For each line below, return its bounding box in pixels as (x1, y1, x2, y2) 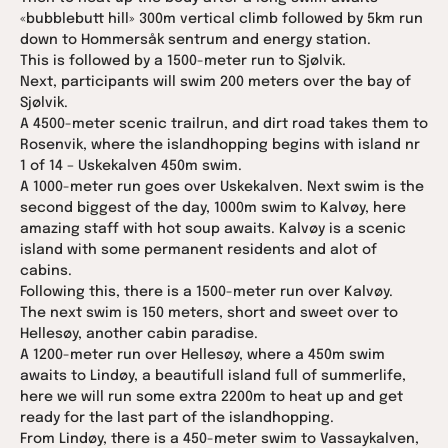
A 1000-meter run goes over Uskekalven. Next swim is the (20, 179, 424, 194)
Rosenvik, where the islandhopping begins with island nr (20, 137, 420, 152)
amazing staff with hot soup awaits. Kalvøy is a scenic (20, 221, 406, 236)
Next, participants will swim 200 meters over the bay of (20, 74, 411, 89)
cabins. (20, 263, 72, 278)
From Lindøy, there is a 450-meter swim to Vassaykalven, (20, 431, 419, 446)
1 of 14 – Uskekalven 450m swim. (20, 158, 242, 173)
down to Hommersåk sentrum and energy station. (20, 32, 371, 47)
